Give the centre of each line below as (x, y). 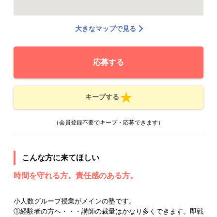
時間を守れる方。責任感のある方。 (76, 175)
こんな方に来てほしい (61, 157)
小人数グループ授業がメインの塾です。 (75, 201)
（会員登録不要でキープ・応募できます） (108, 122)
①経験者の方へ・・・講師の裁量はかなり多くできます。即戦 (108, 211)
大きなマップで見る (106, 28)
